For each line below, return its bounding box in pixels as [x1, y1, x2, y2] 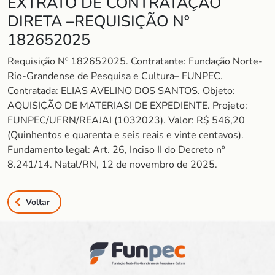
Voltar [26, 196, 50, 208]
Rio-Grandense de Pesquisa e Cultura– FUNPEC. [7, 69, 223, 83]
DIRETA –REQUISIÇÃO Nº [7, 10, 190, 32]
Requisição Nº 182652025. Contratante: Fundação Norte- [7, 55, 263, 68]
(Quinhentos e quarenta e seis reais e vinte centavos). [7, 128, 244, 142]
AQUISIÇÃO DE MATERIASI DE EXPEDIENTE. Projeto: [7, 99, 247, 112]
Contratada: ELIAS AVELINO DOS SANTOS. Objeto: [7, 84, 235, 98]
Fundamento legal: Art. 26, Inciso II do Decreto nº [7, 143, 225, 157]
